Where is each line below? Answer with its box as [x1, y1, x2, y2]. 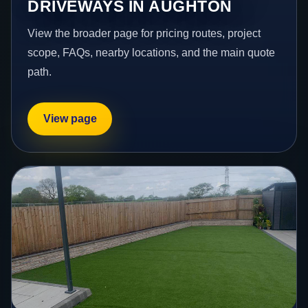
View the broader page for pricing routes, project [27, 27, 261, 39]
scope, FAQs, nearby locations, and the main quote [27, 46, 276, 58]
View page [43, 113, 97, 125]
